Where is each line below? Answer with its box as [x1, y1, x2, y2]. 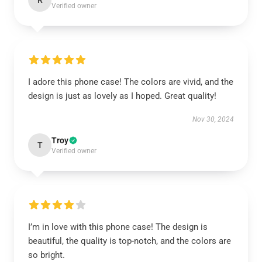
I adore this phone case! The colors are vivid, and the [28, 77, 233, 87]
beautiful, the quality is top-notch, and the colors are [28, 236, 231, 246]
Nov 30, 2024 [192, 115, 234, 123]
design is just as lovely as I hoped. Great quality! [28, 91, 216, 101]
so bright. [28, 250, 65, 260]
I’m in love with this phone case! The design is [28, 222, 208, 232]
